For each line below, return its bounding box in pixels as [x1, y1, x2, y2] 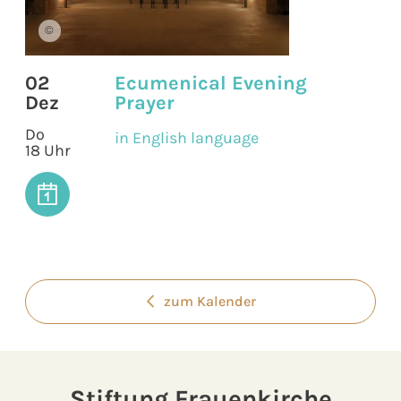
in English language [115, 127, 259, 148]
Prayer [115, 90, 175, 115]
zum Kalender [163, 293, 256, 311]
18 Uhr [25, 140, 71, 160]
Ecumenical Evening [115, 71, 307, 95]
